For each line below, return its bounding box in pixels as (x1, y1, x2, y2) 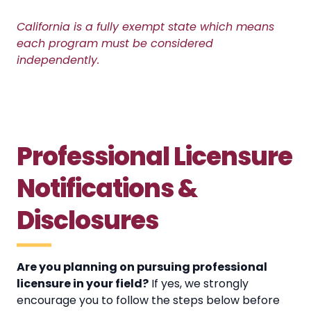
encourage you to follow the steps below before (17, 292, 280, 308)
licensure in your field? (17, 275, 149, 292)
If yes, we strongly (149, 275, 249, 292)
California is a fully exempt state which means (17, 18, 274, 35)
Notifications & (17, 170, 197, 206)
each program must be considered (17, 35, 213, 51)
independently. (17, 51, 99, 68)
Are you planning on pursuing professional (17, 258, 267, 275)
